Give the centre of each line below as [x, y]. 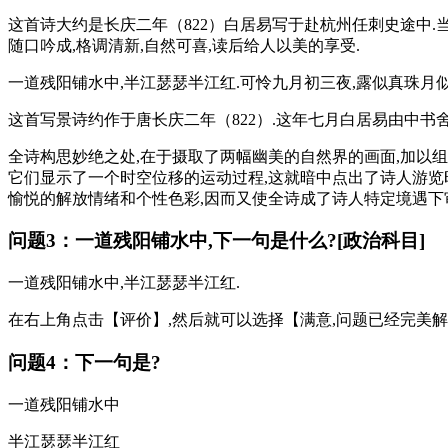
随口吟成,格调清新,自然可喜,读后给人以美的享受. [184, 45]
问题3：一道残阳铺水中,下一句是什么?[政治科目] [216, 241]
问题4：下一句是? [84, 362]
